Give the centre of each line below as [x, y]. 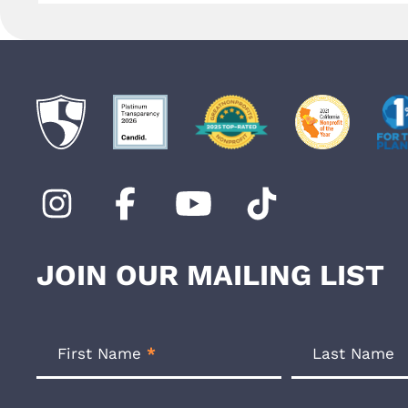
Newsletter [76, 343]
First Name [102, 353]
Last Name [353, 353]
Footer [60, 321]
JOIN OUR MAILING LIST [210, 275]
